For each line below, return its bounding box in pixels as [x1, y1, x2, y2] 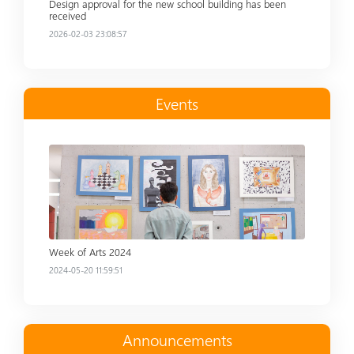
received [49, 8, 86, 22]
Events [156, 92, 198, 114]
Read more [48, 144, 106, 161]
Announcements [122, 328, 232, 350]
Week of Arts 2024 [49, 244, 131, 258]
